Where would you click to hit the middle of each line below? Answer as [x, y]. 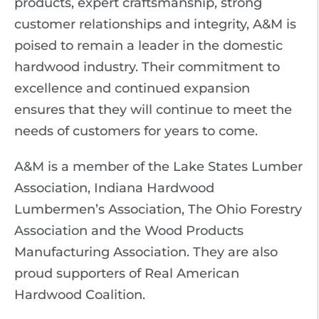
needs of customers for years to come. [136, 131]
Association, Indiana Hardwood [114, 188]
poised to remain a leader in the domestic [148, 46]
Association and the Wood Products [129, 231]
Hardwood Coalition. [80, 295]
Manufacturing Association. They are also [146, 252]
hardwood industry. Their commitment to [147, 67]
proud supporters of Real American [127, 273]
